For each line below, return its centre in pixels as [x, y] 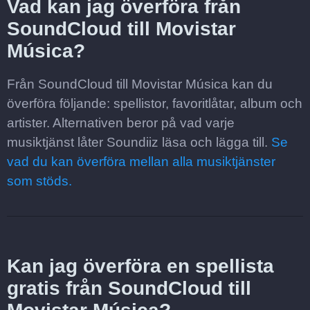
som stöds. [39, 181]
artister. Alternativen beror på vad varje [121, 123]
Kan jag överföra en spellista [140, 266]
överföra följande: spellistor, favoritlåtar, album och [155, 103]
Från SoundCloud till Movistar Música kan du [140, 84]
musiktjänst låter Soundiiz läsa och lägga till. [139, 142]
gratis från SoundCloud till [129, 288]
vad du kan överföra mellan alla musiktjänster [141, 162]
